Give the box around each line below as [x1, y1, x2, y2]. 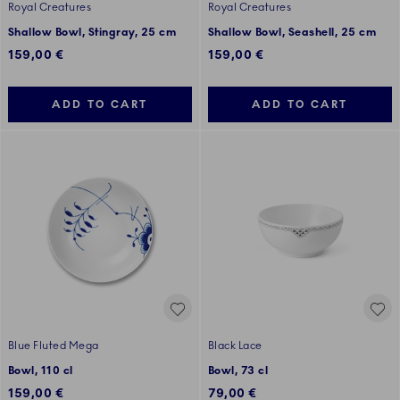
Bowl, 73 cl [208, 364, 269, 378]
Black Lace [208, 339, 262, 353]
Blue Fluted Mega [8, 339, 99, 353]
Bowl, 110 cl [8, 364, 73, 378]
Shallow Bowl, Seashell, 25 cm [208, 26, 377, 39]
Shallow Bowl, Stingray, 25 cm [8, 26, 177, 39]
